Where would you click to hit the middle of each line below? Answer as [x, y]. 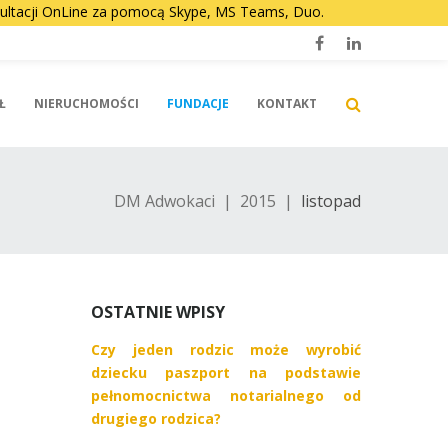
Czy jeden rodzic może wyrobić [226, 350]
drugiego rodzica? [156, 419]
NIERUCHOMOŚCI [87, 103]
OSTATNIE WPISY [158, 312]
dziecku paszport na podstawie [226, 373]
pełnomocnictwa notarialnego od [226, 396]
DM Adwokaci [164, 201]
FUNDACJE [198, 103]
